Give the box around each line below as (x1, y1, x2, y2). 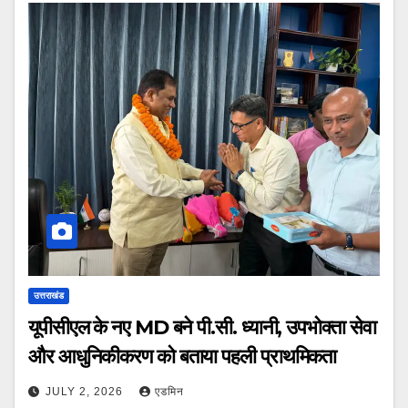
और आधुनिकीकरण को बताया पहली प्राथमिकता (28, 343, 337, 369)
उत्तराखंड (34, 290, 64, 301)
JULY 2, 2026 (46, 384, 127, 398)
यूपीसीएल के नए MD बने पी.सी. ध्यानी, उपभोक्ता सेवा (28, 314, 376, 340)
